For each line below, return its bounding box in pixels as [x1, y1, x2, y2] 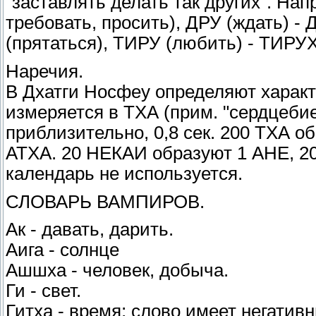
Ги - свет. [6, 281, 81, 301]
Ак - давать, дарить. [6, 219, 174, 240]
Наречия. [6, 61, 83, 82]
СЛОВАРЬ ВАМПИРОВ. [6, 191, 205, 212]
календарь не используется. [6, 164, 243, 184]
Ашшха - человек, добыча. [6, 260, 229, 281]
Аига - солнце [6, 240, 119, 260]
